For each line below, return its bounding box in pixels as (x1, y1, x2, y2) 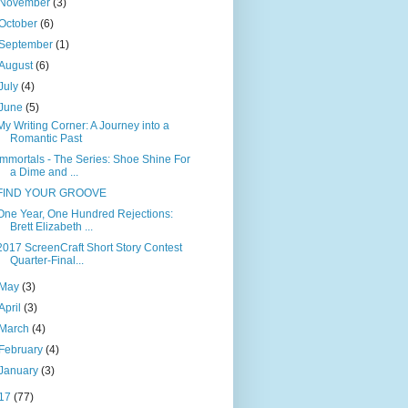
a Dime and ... (9, 165, 78, 178)
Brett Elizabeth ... (9, 219, 93, 233)
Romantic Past (9, 131, 82, 145)
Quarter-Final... (9, 253, 84, 267)
